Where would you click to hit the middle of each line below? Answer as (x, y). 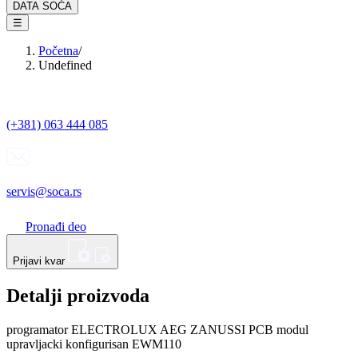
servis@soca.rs (44, 191)
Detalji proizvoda (78, 295)
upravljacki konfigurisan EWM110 (94, 344)
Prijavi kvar (39, 261)
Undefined (65, 65)
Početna (58, 51)
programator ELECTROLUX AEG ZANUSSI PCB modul (157, 329)
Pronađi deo (56, 227)
